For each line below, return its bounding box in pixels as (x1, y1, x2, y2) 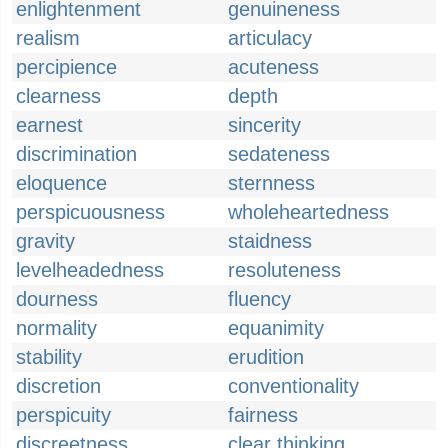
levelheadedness (16, 259, 164, 281)
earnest (16, 114, 83, 136)
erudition (228, 346, 304, 368)
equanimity (228, 317, 324, 339)
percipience (16, 56, 117, 78)
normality (16, 317, 97, 339)
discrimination (16, 143, 137, 165)
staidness (228, 230, 312, 252)
